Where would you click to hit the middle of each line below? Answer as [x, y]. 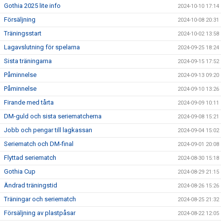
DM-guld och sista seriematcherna [53, 116]
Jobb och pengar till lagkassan [48, 130]
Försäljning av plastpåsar [40, 213]
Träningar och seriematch [40, 199]
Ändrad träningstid [31, 185]
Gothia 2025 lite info [32, 6]
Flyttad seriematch [30, 158]
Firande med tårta [29, 102]
